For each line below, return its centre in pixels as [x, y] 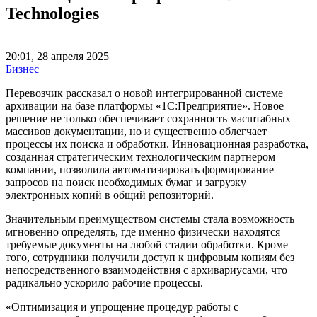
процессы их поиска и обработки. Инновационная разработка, [157, 144]
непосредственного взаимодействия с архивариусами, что [146, 270]
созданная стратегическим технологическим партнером [140, 156]
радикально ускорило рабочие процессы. [104, 282]
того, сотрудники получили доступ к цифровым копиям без [150, 257]
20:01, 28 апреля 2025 [57, 56]
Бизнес [22, 69]
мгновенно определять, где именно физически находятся [143, 231]
